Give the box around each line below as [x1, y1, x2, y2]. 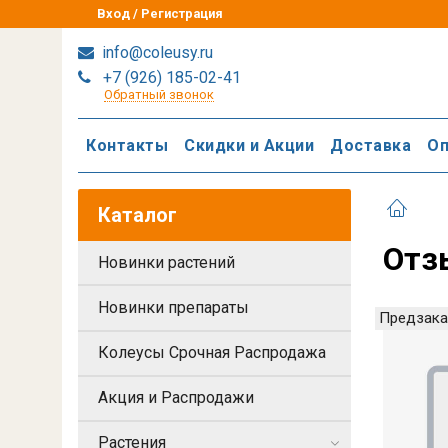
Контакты [86, 135, 168, 155]
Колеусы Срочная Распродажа [98, 343, 326, 363]
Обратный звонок [103, 87, 214, 102]
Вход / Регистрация [97, 6, 224, 21]
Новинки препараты [98, 297, 249, 317]
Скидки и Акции [184, 135, 314, 155]
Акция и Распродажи [98, 388, 254, 408]
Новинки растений [98, 252, 235, 272]
